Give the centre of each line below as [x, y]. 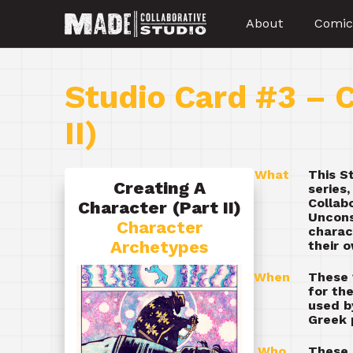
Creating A [159, 188]
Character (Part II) [159, 208]
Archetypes [159, 247]
